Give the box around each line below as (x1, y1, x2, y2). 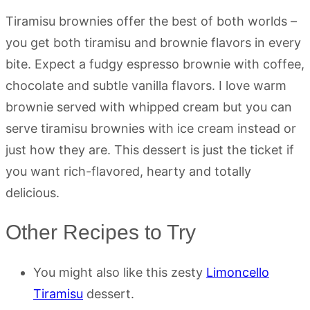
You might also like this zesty (33, 265, 206, 280)
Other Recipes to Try (6, 221, 196, 244)
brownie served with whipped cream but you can (6, 100, 292, 115)
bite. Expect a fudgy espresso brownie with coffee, (6, 57, 304, 72)
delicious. (6, 185, 60, 201)
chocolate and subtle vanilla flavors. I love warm (6, 78, 286, 93)
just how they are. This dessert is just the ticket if (6, 143, 294, 158)
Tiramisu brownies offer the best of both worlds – (6, 14, 297, 29)
